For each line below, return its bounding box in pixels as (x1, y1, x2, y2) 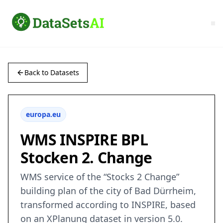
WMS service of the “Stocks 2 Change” (20, 171, 179, 183)
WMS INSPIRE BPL (20, 129, 148, 150)
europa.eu (26, 110, 61, 119)
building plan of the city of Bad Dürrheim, (20, 185, 196, 197)
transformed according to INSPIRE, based (20, 199, 196, 211)
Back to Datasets (24, 68, 79, 78)
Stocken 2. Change (20, 147, 152, 168)
